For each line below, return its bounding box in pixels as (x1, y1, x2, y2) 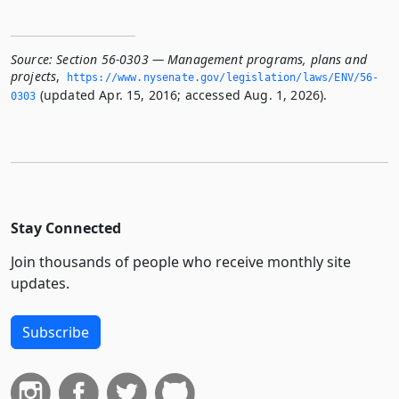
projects (11, 67, 57, 85)
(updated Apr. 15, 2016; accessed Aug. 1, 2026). (36, 85, 328, 103)
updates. (11, 273, 69, 293)
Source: (11, 50, 53, 68)
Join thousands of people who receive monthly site (11, 251, 351, 272)
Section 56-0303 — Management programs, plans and (56, 50, 367, 68)
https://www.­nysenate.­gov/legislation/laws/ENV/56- (66, 70, 379, 84)
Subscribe (22, 322, 89, 342)
